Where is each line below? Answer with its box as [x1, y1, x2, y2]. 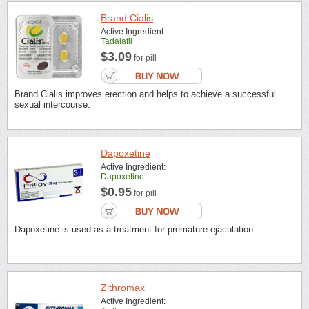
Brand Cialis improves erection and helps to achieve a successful [14, 89, 276, 100]
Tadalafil [101, 37, 132, 47]
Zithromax [101, 282, 145, 294]
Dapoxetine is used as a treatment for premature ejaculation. [14, 223, 256, 235]
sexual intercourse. [14, 99, 90, 110]
